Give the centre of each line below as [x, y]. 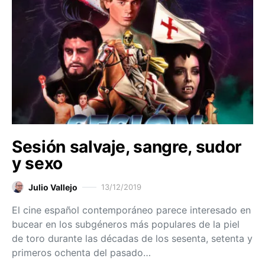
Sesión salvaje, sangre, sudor [127, 146]
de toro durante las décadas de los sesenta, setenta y [132, 238]
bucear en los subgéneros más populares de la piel [126, 224]
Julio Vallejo [53, 187]
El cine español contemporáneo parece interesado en [131, 210]
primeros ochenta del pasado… [81, 252]
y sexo [37, 163]
